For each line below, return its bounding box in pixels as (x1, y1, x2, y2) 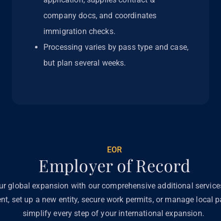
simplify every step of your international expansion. (23, 209, 206, 219)
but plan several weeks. (43, 58, 126, 68)
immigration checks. (43, 27, 115, 37)
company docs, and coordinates (43, 11, 157, 21)
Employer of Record (38, 154, 190, 177)
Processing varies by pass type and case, (43, 42, 188, 52)
